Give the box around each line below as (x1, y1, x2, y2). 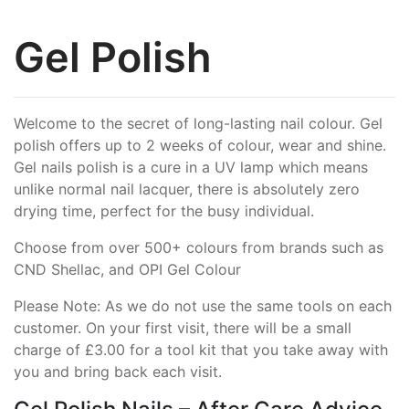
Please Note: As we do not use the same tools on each (14, 297, 392, 316)
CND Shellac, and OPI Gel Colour (14, 260, 241, 279)
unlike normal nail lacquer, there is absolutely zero (14, 180, 360, 199)
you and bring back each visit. (14, 362, 222, 382)
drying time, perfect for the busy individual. (14, 202, 314, 221)
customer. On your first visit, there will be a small (14, 319, 351, 338)
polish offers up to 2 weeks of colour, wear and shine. (14, 136, 386, 155)
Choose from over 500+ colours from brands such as (14, 238, 383, 257)
